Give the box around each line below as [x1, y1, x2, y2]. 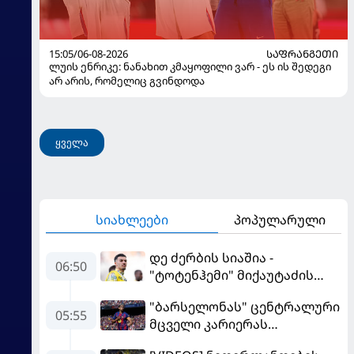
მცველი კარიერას [149, 314, 268, 333]
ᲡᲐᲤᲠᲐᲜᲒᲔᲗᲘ [266, 46, 338, 61]
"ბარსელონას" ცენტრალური [149, 297, 340, 315]
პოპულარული [234, 211, 326, 229]
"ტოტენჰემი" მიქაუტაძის [149, 265, 314, 284]
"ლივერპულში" [149, 332, 249, 350]
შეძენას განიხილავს [149, 283, 286, 301]
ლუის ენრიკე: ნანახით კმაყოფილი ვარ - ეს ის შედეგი [49, 58, 331, 73]
